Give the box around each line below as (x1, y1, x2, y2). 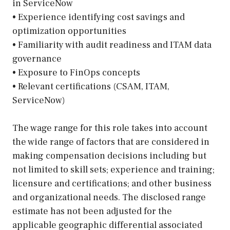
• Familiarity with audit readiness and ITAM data (12, 39, 212, 51)
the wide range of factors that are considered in (12, 136, 209, 148)
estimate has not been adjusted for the (12, 205, 172, 217)
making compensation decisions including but (12, 150, 206, 162)
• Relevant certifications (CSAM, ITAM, (12, 81, 169, 92)
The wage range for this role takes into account (12, 122, 207, 134)
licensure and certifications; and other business (12, 178, 212, 189)
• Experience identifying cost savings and (12, 11, 185, 23)
